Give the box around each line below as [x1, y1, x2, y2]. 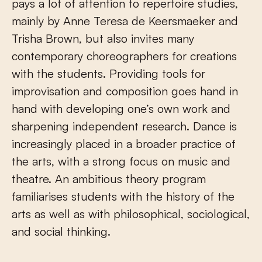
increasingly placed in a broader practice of [12, 136, 236, 151]
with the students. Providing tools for [12, 66, 205, 81]
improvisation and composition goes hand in [12, 84, 238, 99]
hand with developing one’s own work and [12, 101, 230, 116]
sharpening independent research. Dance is [12, 119, 237, 134]
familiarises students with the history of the [12, 189, 235, 204]
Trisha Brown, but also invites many [12, 31, 194, 46]
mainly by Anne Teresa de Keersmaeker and [12, 13, 238, 29]
